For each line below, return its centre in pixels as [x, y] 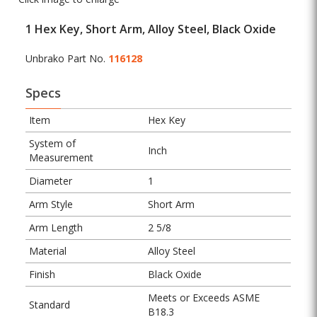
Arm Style [51, 204]
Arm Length [56, 228]
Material [48, 251]
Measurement [62, 158]
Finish [42, 275]
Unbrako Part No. [67, 59]
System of [53, 144]
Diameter [51, 181]
